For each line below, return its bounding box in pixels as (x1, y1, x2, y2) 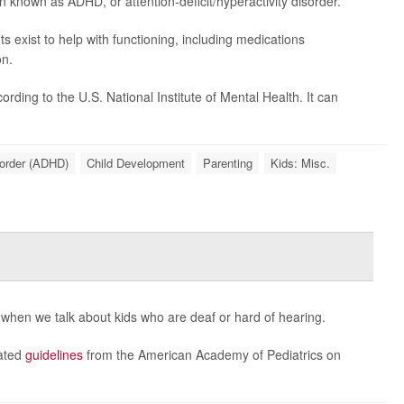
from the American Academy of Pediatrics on (82, 345, 341, 363)
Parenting (202, 154, 252, 171)
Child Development (86, 154, 185, 171)
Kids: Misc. (270, 154, 330, 171)
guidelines (24, 345, 83, 363)
